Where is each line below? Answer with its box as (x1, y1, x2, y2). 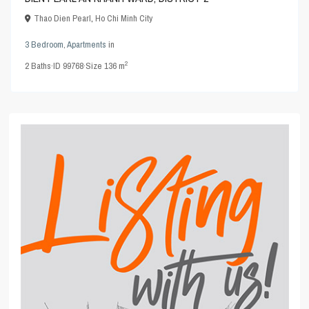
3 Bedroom (25, 38, 64, 50)
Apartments (67, 38, 107, 50)
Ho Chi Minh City (95, 12, 153, 24)
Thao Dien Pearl (34, 12, 92, 24)
